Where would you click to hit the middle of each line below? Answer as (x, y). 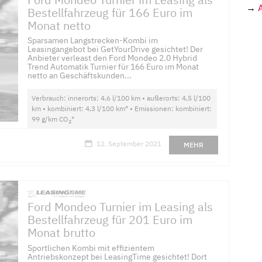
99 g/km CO (50, 119)
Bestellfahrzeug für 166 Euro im (110, 12)
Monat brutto (62, 232)
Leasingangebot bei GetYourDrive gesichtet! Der (116, 49)
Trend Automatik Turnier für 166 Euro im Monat (113, 67)
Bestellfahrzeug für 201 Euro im (110, 219)
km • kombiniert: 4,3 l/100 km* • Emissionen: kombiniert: (122, 109)
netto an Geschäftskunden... (80, 76)
